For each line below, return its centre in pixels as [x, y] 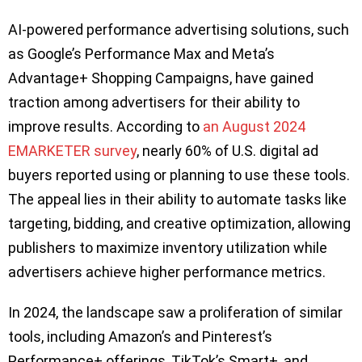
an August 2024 [254, 127]
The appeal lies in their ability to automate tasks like [177, 200]
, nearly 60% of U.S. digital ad [227, 151]
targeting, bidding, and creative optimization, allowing [179, 224]
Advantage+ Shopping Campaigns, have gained [161, 78]
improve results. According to [105, 127]
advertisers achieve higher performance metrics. [167, 272]
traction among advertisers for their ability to [154, 103]
